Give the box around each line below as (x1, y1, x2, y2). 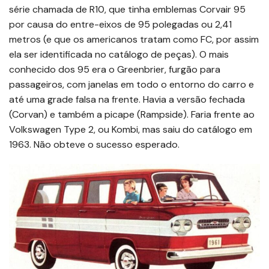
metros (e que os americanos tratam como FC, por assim (9, 32, 259, 46)
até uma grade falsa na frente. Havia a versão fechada (9, 92, 245, 106)
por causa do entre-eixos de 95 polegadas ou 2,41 (9, 17, 232, 31)
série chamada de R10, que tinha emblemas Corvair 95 (9, 2, 246, 16)
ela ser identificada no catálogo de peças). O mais (9, 47, 229, 61)
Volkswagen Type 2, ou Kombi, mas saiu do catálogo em (9, 122, 252, 136)
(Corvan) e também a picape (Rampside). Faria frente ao (9, 107, 255, 121)
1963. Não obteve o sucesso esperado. (9, 138, 180, 151)
